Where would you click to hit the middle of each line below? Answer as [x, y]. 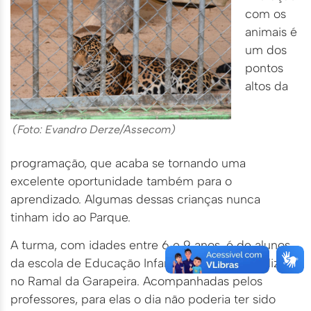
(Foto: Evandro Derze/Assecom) [94, 130]
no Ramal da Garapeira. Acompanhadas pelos [136, 281]
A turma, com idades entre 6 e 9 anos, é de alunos [150, 245]
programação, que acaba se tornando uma [128, 163]
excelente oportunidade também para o [121, 181]
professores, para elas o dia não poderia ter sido [143, 299]
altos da [267, 86]
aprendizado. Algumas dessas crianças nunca [135, 199]
